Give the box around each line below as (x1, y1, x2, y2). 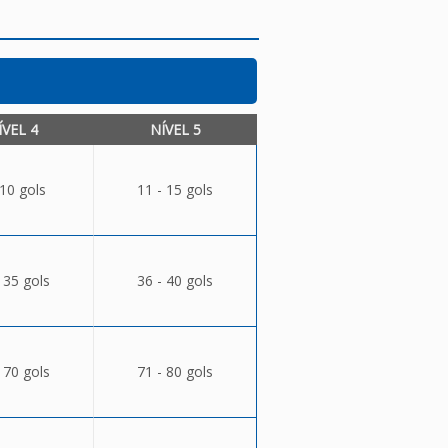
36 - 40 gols (136, 271, 213, 290)
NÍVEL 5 (149, 120, 201, 139)
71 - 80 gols (136, 362, 213, 381)
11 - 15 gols (136, 180, 213, 199)
